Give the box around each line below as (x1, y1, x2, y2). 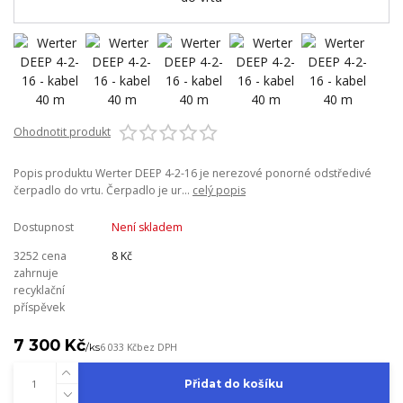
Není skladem (111, 219, 183, 235)
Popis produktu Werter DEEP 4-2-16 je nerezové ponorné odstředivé (13, 165, 372, 181)
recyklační (13, 282, 65, 298)
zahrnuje (13, 264, 58, 281)
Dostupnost (13, 219, 74, 235)
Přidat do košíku (184, 377, 283, 391)
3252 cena (13, 247, 67, 264)
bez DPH (137, 341, 177, 354)
